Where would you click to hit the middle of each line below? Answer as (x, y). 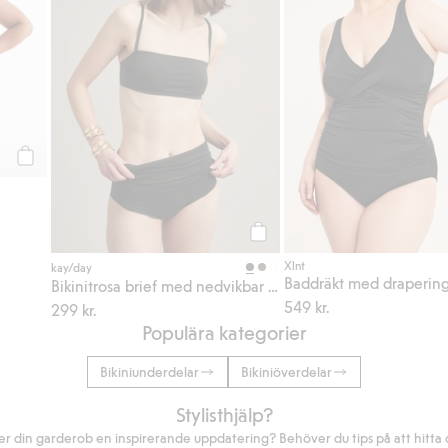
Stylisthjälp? (224, 414)
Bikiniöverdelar (286, 372)
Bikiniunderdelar (149, 372)
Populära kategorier (224, 332)
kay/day (72, 266)
